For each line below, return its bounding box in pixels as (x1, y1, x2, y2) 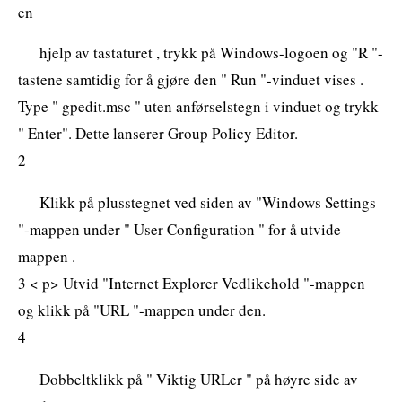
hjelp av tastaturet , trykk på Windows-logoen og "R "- (39, 41, 383, 63)
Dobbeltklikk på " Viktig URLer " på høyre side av (39, 368, 358, 389)
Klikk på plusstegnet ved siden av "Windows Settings (39, 191, 376, 213)
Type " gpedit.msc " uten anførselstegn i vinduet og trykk (18, 95, 379, 117)
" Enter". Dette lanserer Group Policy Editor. (18, 122, 298, 144)
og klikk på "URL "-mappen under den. (18, 299, 266, 320)
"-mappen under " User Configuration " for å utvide (18, 218, 341, 240)
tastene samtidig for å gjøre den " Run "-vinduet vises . (18, 68, 363, 90)
